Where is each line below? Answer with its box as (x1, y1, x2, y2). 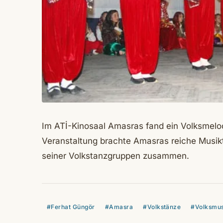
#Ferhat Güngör (47, 203, 95, 211)
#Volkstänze (143, 203, 181, 211)
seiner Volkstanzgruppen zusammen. (42, 151, 189, 161)
